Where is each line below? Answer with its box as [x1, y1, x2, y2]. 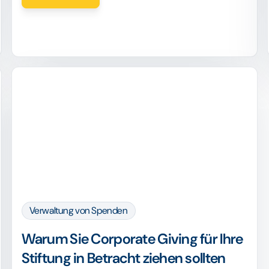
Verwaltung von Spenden [29, 204, 128, 217]
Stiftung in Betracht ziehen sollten [21, 249, 226, 267]
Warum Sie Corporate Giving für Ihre [21, 229, 243, 248]
